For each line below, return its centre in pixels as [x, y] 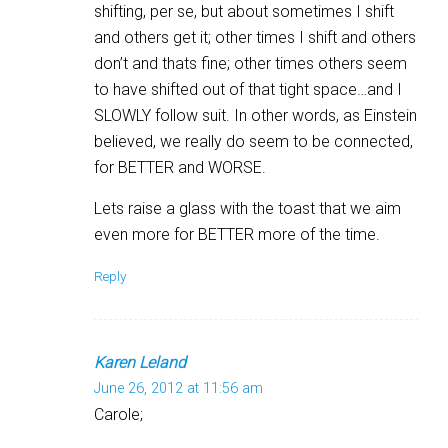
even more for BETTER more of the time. [237, 234]
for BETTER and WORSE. [180, 167]
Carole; [118, 414]
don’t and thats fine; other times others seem [250, 63]
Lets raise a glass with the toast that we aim [247, 208]
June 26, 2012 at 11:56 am [178, 388]
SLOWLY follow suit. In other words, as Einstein [255, 115]
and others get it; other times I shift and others [255, 37]
